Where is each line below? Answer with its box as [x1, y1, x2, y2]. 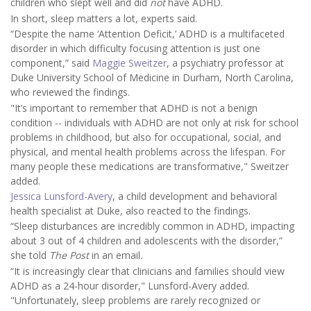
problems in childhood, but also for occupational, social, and [10, 130, 281, 144]
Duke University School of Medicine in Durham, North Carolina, [10, 71, 294, 85]
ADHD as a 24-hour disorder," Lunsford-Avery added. [10, 278, 249, 292]
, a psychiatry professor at [167, 56, 284, 70]
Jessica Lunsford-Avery [10, 190, 112, 203]
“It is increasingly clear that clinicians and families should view [10, 264, 285, 278]
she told [10, 249, 49, 262]
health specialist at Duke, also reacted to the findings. [10, 204, 251, 218]
